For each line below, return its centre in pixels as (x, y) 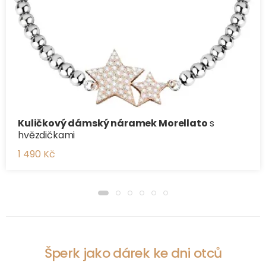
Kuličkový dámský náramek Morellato (113, 123)
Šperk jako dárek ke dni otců (133, 253)
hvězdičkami (47, 135)
